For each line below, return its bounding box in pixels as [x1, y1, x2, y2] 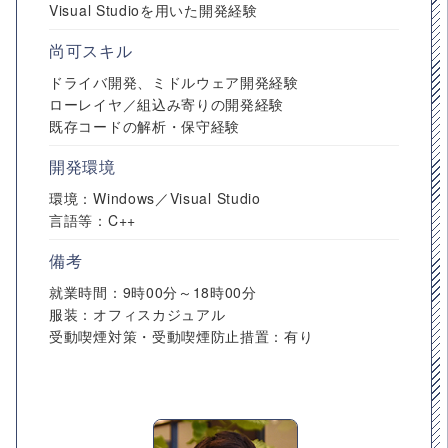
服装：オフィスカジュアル [49, 304, 226, 324]
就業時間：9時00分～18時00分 [49, 282, 257, 302]
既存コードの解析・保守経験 [49, 116, 241, 136]
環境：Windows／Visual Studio [49, 188, 261, 208]
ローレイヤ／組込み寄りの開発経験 [49, 94, 285, 114]
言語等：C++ [49, 210, 136, 230]
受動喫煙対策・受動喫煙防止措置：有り [49, 326, 314, 346]
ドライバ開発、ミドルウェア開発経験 [49, 72, 299, 92]
